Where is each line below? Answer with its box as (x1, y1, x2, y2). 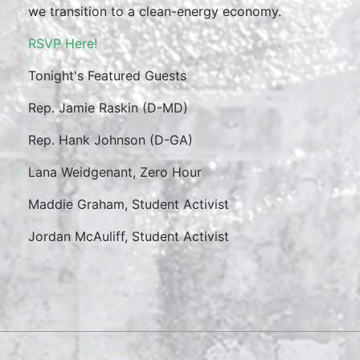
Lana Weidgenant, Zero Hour (28, 164, 202, 180)
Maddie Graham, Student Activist (28, 196, 229, 212)
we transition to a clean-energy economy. (28, 3, 285, 19)
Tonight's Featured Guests (28, 67, 190, 84)
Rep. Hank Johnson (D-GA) (28, 132, 193, 148)
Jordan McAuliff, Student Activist (28, 228, 229, 244)
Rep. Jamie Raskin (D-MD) (28, 100, 192, 116)
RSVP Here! (28, 35, 105, 51)
